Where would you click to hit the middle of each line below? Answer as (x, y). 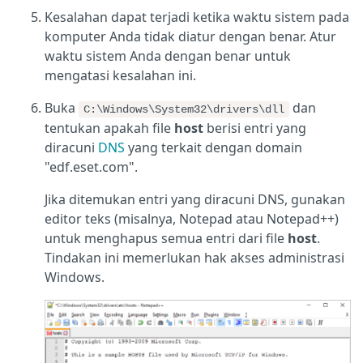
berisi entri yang (255, 128)
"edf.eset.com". (91, 167)
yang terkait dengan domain (214, 148)
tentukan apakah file (109, 128)
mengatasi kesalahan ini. (120, 76)
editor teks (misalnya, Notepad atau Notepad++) (192, 219)
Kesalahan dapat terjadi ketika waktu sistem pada (197, 17)
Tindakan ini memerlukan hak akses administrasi (194, 258)
